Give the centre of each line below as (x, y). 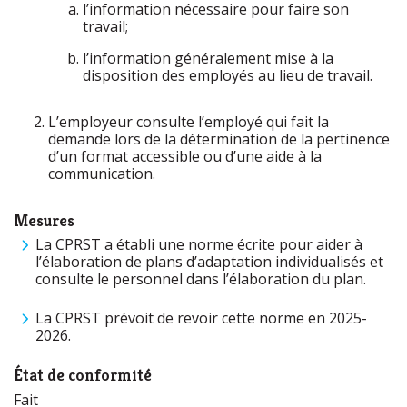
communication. (103, 174)
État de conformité (83, 375)
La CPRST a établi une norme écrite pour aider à (199, 244)
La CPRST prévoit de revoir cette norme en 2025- (201, 318)
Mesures (44, 220)
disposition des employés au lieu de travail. (228, 75)
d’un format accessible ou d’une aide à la (185, 156)
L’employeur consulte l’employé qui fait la (189, 122)
